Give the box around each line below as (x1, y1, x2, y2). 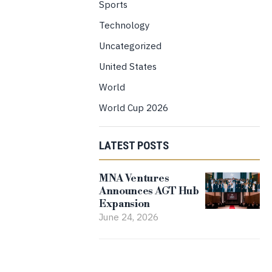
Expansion (98, 197, 151, 211)
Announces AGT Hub (98, 184, 199, 198)
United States (98, 59, 157, 72)
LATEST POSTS (98, 138, 169, 152)
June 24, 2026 (98, 210, 158, 223)
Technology (98, 18, 150, 31)
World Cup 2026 (98, 101, 168, 114)
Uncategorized (98, 39, 161, 52)
